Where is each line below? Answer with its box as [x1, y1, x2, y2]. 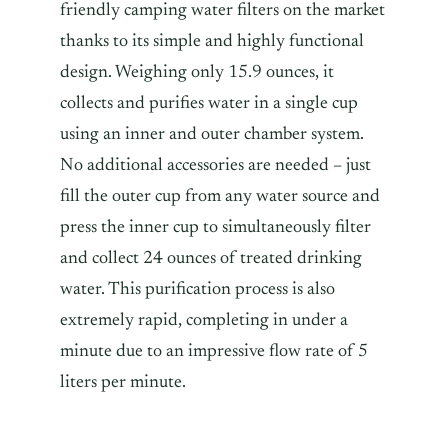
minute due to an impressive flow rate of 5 [60, 342, 368, 361]
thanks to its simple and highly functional [60, 32, 364, 51]
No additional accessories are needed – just [60, 156, 371, 175]
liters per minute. [60, 373, 186, 392]
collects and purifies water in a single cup [60, 94, 358, 113]
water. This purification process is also [60, 280, 335, 299]
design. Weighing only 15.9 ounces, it [60, 63, 334, 82]
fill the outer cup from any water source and [60, 187, 380, 206]
